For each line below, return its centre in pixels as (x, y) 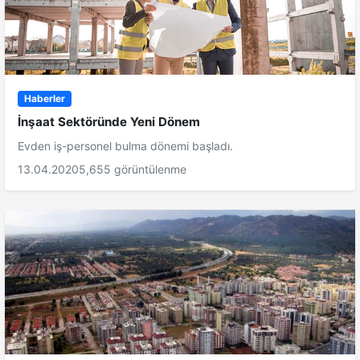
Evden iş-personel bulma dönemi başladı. (125, 145)
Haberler (44, 98)
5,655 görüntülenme (133, 169)
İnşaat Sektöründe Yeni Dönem (109, 121)
